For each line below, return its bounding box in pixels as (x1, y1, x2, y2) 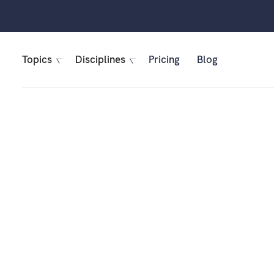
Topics (22, 53, 52, 67)
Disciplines (75, 53, 125, 67)
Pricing (149, 53, 180, 67)
